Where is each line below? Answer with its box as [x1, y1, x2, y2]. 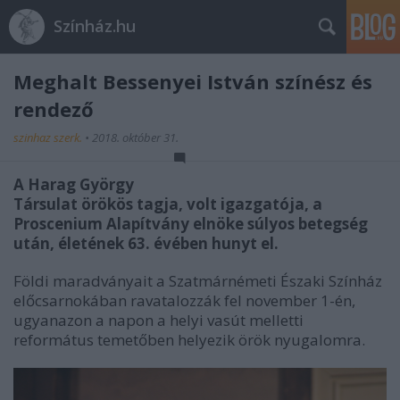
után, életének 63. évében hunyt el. [13, 233, 279, 254]
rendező [13, 96, 94, 122]
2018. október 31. [92, 129, 179, 146]
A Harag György [13, 174, 134, 195]
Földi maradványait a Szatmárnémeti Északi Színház [13, 271, 382, 291]
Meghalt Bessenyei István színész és [13, 68, 372, 95]
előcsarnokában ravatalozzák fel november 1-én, [13, 290, 355, 311]
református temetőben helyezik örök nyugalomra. [13, 329, 365, 350]
